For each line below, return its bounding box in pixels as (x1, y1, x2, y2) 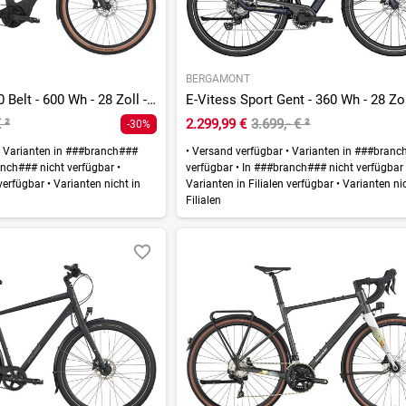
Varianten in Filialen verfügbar (186, 177, 337, 190)
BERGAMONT (186, 72, 251, 85)
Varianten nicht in (50, 177, 140, 190)
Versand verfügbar (189, 144, 286, 158)
